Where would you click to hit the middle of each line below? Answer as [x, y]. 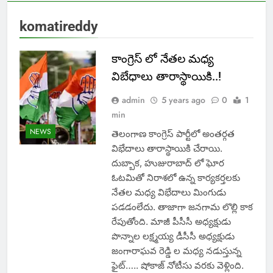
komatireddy [59, 27]
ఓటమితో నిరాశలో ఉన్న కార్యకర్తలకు [175, 178]
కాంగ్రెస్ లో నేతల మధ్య [162, 59]
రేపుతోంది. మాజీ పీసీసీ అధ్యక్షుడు [171, 222]
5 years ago [183, 100]
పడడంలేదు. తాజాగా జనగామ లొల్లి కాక [182, 207]
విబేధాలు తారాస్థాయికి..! [166, 77]
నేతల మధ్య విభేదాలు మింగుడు [168, 193]
